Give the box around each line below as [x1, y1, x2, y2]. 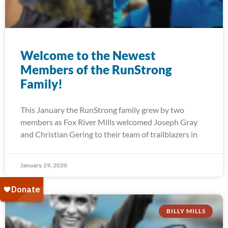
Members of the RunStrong [20, 62, 172, 77]
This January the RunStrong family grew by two [20, 105, 184, 115]
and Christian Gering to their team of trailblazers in [20, 129, 197, 139]
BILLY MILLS [166, 207, 206, 215]
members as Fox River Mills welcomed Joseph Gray [20, 117, 197, 127]
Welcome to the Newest [20, 48, 156, 63]
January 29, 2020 [20, 161, 67, 169]
